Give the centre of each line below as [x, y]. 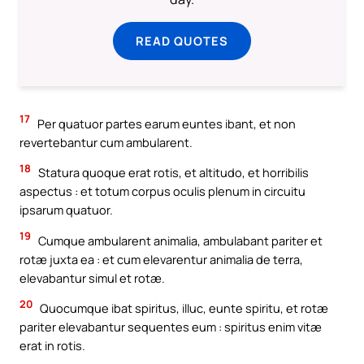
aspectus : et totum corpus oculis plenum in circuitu [162, 191]
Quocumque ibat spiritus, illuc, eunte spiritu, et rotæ [183, 308]
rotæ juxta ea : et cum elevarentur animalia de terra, [161, 259]
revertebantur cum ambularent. [106, 142]
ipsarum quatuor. [66, 210]
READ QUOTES [182, 40]
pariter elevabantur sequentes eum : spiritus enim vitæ [171, 327]
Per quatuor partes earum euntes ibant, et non [165, 123]
